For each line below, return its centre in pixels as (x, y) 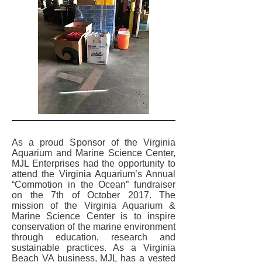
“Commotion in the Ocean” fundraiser (94, 185)
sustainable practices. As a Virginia (94, 248)
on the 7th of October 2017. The (94, 195)
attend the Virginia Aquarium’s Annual (94, 174)
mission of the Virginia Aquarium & (94, 206)
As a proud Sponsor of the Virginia (94, 142)
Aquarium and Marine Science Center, (94, 153)
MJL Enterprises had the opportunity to (94, 163)
